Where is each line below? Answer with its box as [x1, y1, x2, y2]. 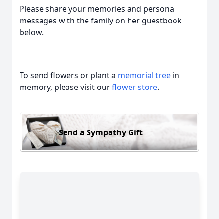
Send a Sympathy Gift [59, 127, 143, 138]
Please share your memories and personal [20, 3, 176, 14]
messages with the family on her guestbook [20, 15, 182, 26]
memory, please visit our [20, 82, 112, 92]
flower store [112, 82, 157, 92]
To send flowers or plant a [20, 70, 118, 81]
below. [20, 27, 45, 38]
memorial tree [118, 70, 171, 81]
